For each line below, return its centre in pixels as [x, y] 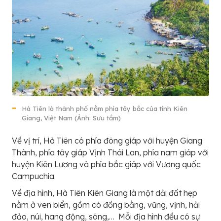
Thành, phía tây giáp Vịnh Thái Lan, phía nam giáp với [110, 153]
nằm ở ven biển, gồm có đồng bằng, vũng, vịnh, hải [106, 205]
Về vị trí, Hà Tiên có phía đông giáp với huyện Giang [107, 141]
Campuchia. [34, 176]
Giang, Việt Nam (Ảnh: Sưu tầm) [71, 118]
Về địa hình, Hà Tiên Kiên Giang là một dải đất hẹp [105, 193]
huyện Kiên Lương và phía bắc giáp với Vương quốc [106, 165]
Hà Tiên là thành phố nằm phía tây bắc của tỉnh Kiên [105, 109]
